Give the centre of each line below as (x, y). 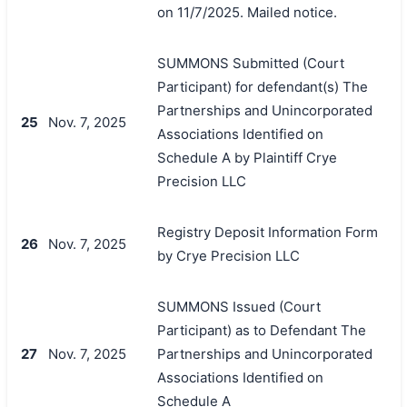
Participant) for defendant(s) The (262, 86)
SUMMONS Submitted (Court (250, 63)
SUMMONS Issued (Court (238, 306)
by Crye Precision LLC (228, 255)
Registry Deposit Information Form (267, 232)
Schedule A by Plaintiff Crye (247, 157)
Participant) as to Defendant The (261, 330)
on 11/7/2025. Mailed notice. (247, 12)
